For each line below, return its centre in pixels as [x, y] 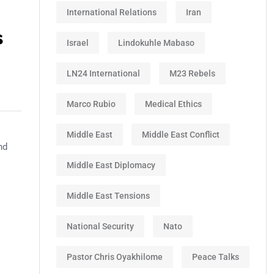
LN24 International [103, 73]
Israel [78, 43]
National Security [100, 226]
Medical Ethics [173, 104]
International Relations [112, 12]
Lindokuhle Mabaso [156, 43]
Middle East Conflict [181, 134]
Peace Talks [216, 257]
